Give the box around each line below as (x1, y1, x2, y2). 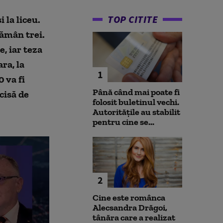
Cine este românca (93, 192, 165, 203)
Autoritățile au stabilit (93, 107, 180, 118)
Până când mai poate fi (93, 87, 180, 98)
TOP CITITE (108, 13, 158, 25)
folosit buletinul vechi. (93, 97, 179, 108)
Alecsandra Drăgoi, (93, 202, 167, 213)
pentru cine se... (93, 116, 154, 128)
